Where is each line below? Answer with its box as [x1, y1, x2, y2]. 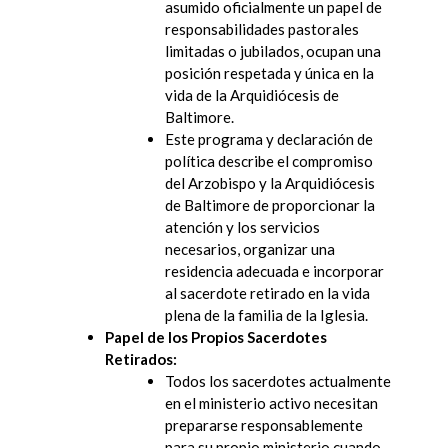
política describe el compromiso [165, 151, 373, 170]
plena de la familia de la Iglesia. [165, 305, 368, 324]
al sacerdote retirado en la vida [165, 283, 370, 302]
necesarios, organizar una [165, 239, 335, 258]
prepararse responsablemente [165, 415, 363, 434]
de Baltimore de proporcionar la [165, 195, 375, 214]
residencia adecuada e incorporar [165, 261, 384, 280]
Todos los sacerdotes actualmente [165, 371, 391, 390]
